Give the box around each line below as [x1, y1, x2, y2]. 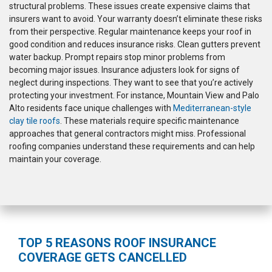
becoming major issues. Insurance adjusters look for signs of [9, 65, 240, 75]
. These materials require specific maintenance [60, 116, 239, 126]
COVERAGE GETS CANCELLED [18, 250, 187, 265]
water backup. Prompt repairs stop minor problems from [9, 52, 225, 63]
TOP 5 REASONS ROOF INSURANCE [18, 236, 216, 251]
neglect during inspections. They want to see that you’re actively [9, 78, 253, 88]
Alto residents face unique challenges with [9, 103, 173, 114]
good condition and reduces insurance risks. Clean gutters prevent [9, 39, 260, 50]
